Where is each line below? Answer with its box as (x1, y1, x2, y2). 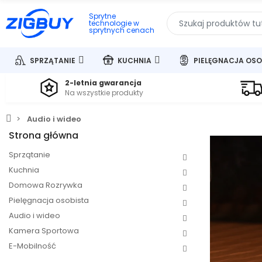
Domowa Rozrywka (9, 180, 82, 191)
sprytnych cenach (89, 25, 155, 35)
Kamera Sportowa (9, 225, 79, 236)
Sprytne (89, 11, 116, 21)
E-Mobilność (9, 240, 56, 251)
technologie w (89, 18, 140, 28)
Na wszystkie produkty (64, 87, 143, 98)
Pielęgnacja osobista (9, 195, 89, 206)
